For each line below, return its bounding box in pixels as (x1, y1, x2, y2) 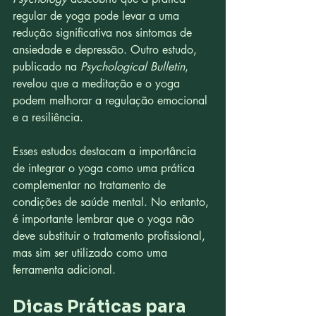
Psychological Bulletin (80, 59, 185, 74)
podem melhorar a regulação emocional (13, 92, 211, 108)
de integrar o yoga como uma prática (13, 160, 198, 176)
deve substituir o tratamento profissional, (13, 228, 209, 243)
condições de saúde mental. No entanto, (13, 194, 212, 209)
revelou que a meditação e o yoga (13, 75, 183, 91)
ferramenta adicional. (13, 262, 116, 277)
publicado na (13, 59, 80, 74)
